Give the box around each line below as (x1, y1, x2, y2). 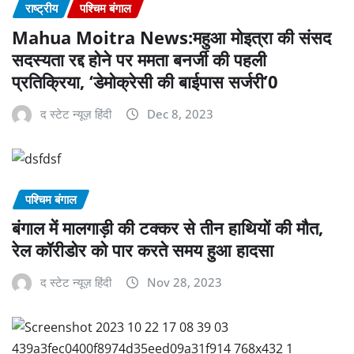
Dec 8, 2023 (147, 105, 213, 122)
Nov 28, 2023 (147, 274, 222, 291)
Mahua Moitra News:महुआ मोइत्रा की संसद (12, 24, 331, 49)
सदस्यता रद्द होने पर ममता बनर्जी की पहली (12, 47, 266, 71)
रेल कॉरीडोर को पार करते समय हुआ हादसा (12, 238, 273, 262)
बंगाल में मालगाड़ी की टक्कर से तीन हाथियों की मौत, (12, 216, 323, 240)
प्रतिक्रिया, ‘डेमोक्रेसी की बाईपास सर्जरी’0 (12, 69, 278, 93)
